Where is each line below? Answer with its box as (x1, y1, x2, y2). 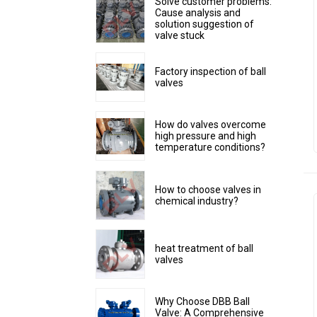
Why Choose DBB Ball (154, 296, 250, 308)
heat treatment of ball (154, 242, 253, 254)
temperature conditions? (154, 142, 265, 154)
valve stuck (154, 29, 204, 41)
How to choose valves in (154, 183, 261, 195)
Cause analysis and (154, 6, 241, 18)
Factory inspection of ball (154, 65, 266, 77)
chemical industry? (154, 195, 238, 207)
